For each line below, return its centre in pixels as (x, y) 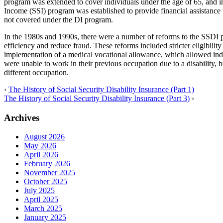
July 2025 (39, 191)
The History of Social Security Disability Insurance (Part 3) (97, 98)
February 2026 (47, 164)
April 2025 (41, 200)
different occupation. (36, 72)
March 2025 (43, 209)
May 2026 (40, 146)
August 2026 (44, 137)
